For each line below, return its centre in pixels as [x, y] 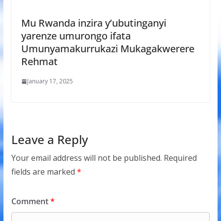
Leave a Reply [49, 140]
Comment [31, 202]
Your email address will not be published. [86, 158]
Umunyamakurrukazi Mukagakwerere [108, 49]
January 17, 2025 [50, 81]
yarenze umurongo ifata [76, 36]
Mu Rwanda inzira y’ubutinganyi [93, 23]
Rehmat [39, 62]
